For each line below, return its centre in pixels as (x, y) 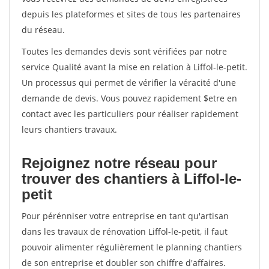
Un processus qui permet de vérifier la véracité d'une (129, 83)
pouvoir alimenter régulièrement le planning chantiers (132, 247)
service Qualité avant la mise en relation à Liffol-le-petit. (134, 67)
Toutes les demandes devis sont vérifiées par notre (124, 51)
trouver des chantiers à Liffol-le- (131, 179)
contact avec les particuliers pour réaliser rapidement (130, 114)
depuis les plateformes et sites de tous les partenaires (131, 14)
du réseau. (43, 30)
